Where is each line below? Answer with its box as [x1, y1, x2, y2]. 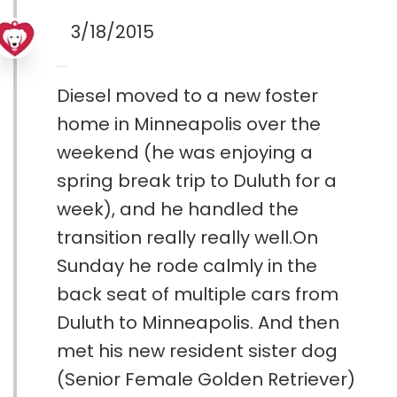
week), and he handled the [57, 197, 299, 222]
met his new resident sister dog [57, 339, 338, 364]
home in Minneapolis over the [57, 112, 321, 137]
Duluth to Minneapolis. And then [57, 310, 339, 336]
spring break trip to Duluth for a [57, 168, 337, 194]
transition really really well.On [57, 225, 318, 251]
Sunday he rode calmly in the [57, 253, 317, 279]
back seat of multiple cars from [57, 282, 339, 307]
